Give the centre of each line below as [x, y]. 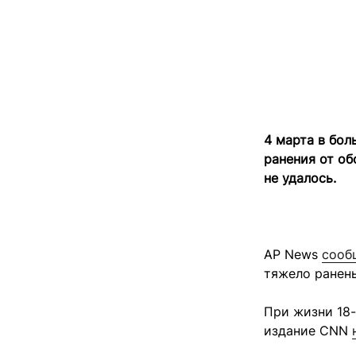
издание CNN [308, 331]
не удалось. [302, 178]
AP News [293, 254]
